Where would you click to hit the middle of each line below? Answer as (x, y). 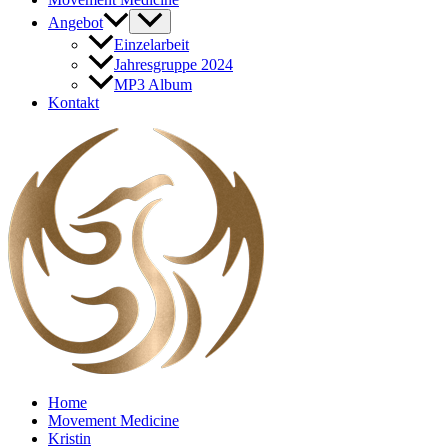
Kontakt (73, 103)
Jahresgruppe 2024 (173, 65)
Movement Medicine (113, 421)
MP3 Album (153, 85)
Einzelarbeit (151, 45)
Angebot (75, 23)
